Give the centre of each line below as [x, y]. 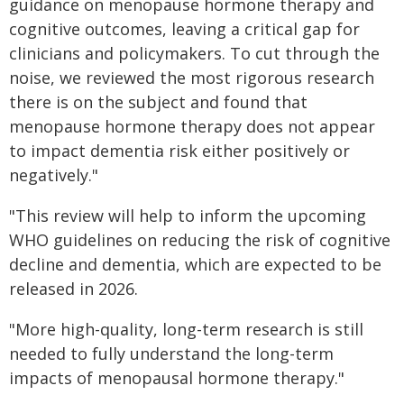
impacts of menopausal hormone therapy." [177, 378]
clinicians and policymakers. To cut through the [194, 53]
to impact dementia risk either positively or [179, 151]
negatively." [54, 175]
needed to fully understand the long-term [171, 353]
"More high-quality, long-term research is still [186, 329]
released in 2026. [73, 289]
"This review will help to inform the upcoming [188, 216]
